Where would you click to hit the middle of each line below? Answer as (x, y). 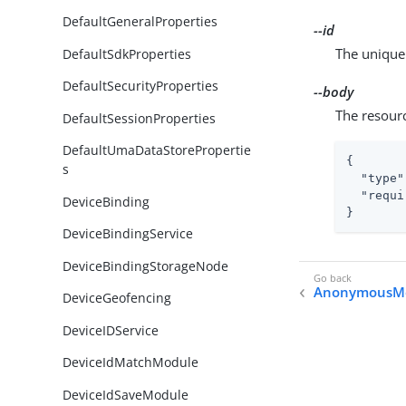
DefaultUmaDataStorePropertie (157, 150)
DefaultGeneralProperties (140, 22)
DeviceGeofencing (117, 298)
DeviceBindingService (128, 234)
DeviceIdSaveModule (126, 394)
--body (334, 91)
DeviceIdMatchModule (131, 362)
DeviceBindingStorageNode (146, 266)
